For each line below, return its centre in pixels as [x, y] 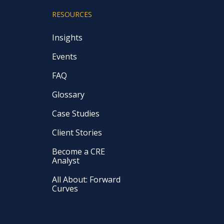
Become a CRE [79, 152]
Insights [67, 38]
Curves [65, 189]
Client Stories [77, 133]
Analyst [66, 161]
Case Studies [76, 114]
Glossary [68, 95]
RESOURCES [72, 14]
